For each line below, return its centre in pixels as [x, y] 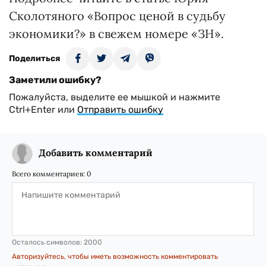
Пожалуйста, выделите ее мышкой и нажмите [115, 97]
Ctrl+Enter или [43, 110]
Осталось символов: [48, 242]
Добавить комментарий [96, 153]
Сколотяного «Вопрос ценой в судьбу [117, 16]
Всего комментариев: [49, 174]
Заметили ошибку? [55, 80]
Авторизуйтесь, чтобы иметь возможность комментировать [115, 256]
